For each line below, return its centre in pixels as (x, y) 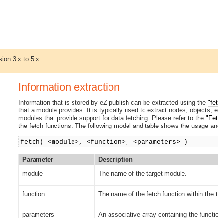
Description (115, 159)
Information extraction (69, 87)
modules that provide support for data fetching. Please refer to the (112, 118)
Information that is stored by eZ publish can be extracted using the (113, 102)
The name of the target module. (142, 173)
